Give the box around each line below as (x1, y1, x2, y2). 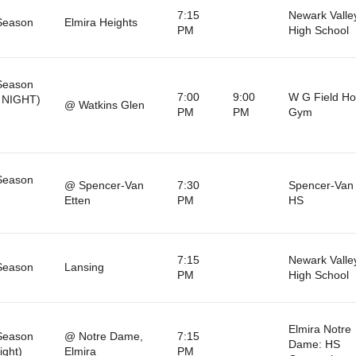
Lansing (64, 260, 104, 273)
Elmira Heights (64, 15, 137, 29)
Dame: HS (288, 337, 340, 350)
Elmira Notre (288, 322, 351, 335)
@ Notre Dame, (64, 329, 143, 342)
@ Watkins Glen (64, 98, 145, 111)
